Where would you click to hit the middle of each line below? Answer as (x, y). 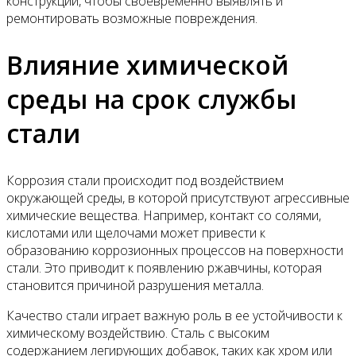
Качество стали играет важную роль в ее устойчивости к (174, 315)
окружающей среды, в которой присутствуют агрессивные (178, 197)
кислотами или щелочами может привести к (136, 232)
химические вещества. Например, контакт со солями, (164, 215)
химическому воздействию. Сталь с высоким (138, 333)
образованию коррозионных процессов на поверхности (175, 250)
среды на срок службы (151, 99)
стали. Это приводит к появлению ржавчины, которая (164, 267)
